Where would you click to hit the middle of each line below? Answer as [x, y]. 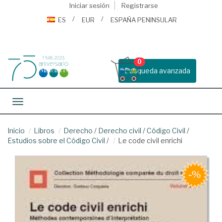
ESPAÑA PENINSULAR [144, 20]
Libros [44, 131]
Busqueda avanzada [157, 71]
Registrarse [139, 5]
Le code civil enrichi [150, 140]
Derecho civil [120, 131]
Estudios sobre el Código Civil [56, 140]
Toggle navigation [47, 102]
